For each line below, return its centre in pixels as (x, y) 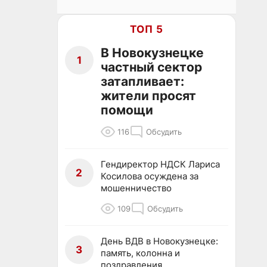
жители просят (148, 96)
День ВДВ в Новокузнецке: (159, 241)
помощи (127, 110)
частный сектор (151, 67)
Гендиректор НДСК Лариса (160, 164)
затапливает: (142, 81)
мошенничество (136, 188)
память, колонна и (140, 253)
